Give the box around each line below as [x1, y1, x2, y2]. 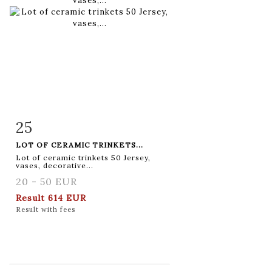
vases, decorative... [16, 160, 93, 170]
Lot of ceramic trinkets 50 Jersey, [16, 152, 151, 162]
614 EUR [48, 192, 86, 203]
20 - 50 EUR [16, 175, 77, 188]
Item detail [29, 120, 80, 131]
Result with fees [16, 205, 75, 214]
